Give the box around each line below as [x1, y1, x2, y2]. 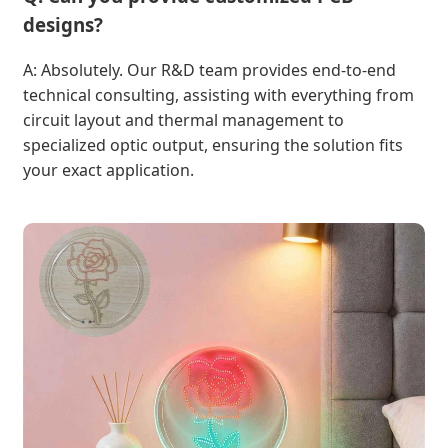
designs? [23, 12, 103, 38]
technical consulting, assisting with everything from [23, 83, 414, 106]
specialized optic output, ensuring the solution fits [23, 133, 403, 156]
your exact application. [23, 158, 194, 181]
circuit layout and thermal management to [23, 108, 344, 131]
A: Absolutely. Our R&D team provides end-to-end [23, 58, 396, 81]
